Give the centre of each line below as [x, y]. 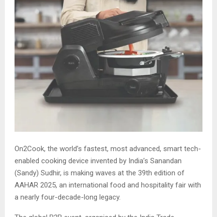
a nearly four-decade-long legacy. [68, 197]
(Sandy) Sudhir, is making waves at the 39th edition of [100, 173]
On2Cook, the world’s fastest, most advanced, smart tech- [108, 148]
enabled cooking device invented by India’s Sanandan [98, 161]
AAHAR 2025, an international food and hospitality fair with [108, 185]
